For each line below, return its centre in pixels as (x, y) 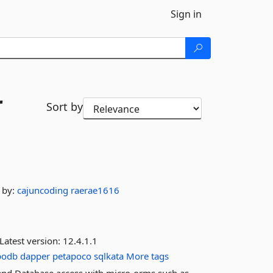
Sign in (186, 14)
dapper (35, 256)
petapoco (72, 256)
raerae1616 (95, 190)
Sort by (64, 107)
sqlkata (109, 256)
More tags (148, 256)
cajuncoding (44, 190)
